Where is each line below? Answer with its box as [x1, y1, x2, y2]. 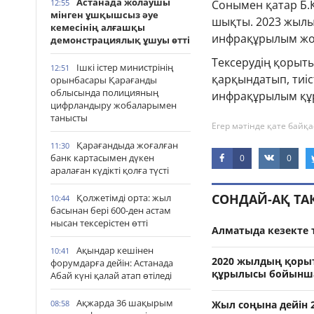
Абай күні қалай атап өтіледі [50, 269, 172, 282]
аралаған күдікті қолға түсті [50, 164, 169, 177]
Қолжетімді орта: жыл [76, 191, 171, 204]
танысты [50, 111, 88, 124]
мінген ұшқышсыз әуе [50, 8, 158, 21]
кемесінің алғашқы [50, 21, 145, 34]
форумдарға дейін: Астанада [50, 257, 173, 269]
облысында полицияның [50, 86, 158, 99]
